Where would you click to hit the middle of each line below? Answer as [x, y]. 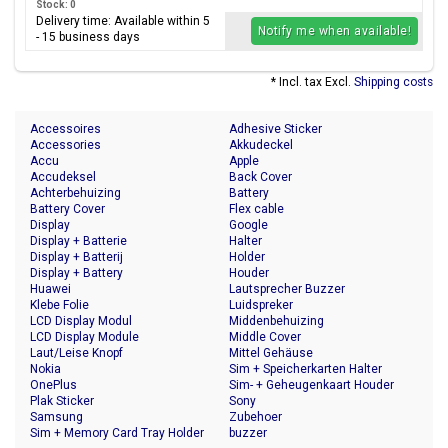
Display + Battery [76, 273]
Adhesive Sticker [275, 129]
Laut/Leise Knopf [76, 353]
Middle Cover [265, 337]
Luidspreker [261, 305]
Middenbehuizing [276, 321]
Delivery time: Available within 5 [123, 21]
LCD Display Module [84, 337]
